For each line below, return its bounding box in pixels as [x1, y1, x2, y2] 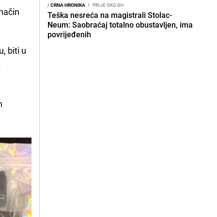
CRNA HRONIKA [49, 1, 85, 8]
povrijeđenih [47, 29, 91, 40]
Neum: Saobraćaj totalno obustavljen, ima [47, 19, 193, 30]
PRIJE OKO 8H [92, 1, 124, 8]
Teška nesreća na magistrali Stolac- [47, 10, 172, 20]
